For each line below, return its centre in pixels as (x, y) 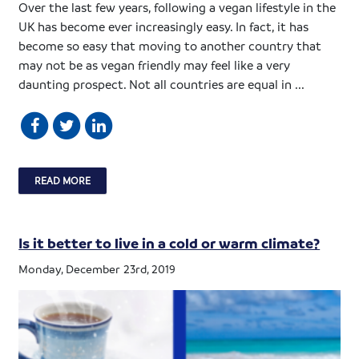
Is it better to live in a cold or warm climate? (169, 242)
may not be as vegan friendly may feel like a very (155, 65)
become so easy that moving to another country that (170, 45)
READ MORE (63, 180)
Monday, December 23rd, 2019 (97, 268)
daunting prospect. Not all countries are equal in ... (162, 84)
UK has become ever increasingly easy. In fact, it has (164, 26)
